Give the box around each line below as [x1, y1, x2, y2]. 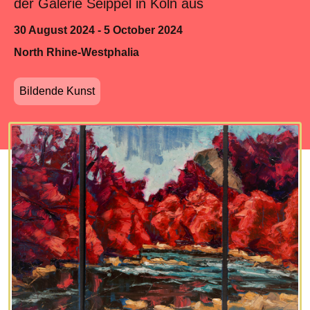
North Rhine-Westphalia [14, 46, 139, 59]
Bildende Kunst [19, 85, 95, 98]
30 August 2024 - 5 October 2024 [14, 24, 183, 37]
